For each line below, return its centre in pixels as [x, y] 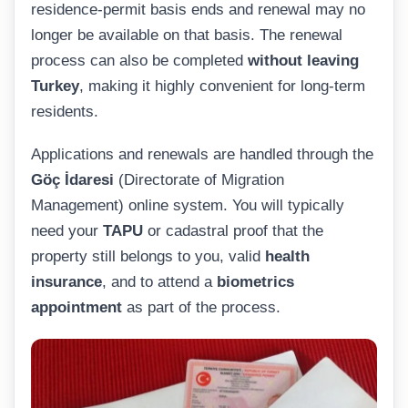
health [287, 257]
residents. [65, 111]
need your [67, 231]
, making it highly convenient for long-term [222, 86]
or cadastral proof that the [233, 231]
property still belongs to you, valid [148, 257]
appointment [76, 308]
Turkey [55, 86]
